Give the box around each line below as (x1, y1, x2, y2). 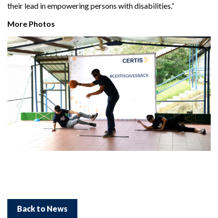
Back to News (17, 203, 68, 213)
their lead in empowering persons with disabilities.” (7, 1, 174, 11)
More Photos (7, 19, 55, 29)
